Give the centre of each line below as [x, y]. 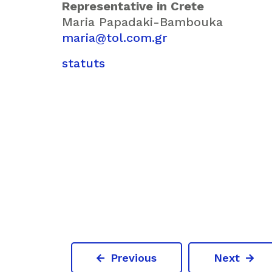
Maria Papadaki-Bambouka [142, 22]
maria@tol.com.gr [115, 38]
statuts [83, 63]
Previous [134, 258]
